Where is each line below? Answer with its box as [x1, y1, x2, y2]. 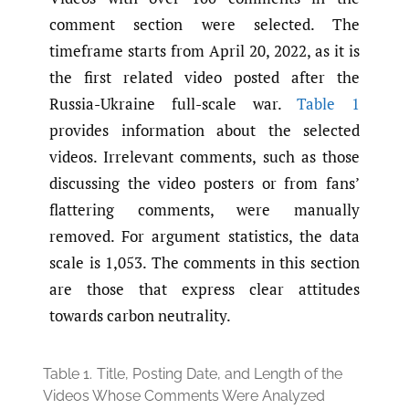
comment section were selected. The [49, 14, 360, 36]
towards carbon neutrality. [49, 305, 231, 327]
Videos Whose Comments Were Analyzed [43, 387, 325, 405]
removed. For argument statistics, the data [49, 225, 360, 247]
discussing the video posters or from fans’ [49, 173, 360, 194]
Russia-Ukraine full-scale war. [49, 93, 298, 115]
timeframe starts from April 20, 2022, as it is [49, 40, 360, 62]
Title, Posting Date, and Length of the [97, 365, 342, 383]
